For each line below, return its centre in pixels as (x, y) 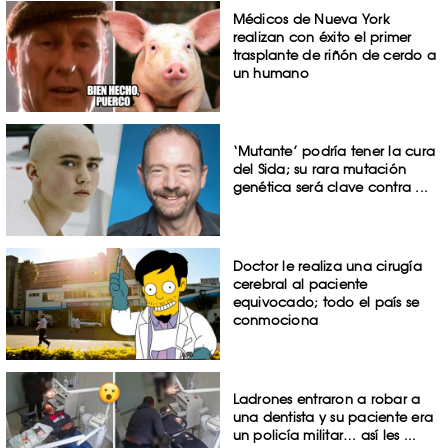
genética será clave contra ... (330, 187)
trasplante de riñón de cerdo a (334, 54)
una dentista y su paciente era (333, 416)
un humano (270, 72)
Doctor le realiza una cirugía (327, 266)
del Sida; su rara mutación (319, 169)
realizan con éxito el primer (322, 36)
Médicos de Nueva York (311, 18)
